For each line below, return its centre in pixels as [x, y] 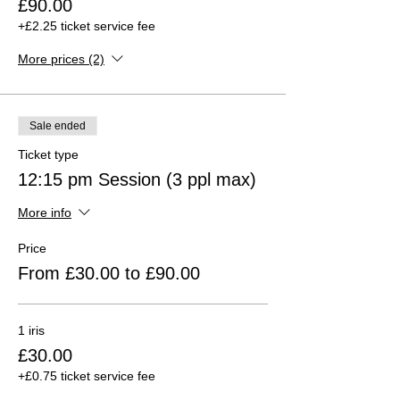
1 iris [31, 330]
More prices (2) [61, 59]
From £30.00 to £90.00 [109, 273]
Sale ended [58, 125]
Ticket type [48, 154]
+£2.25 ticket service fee [87, 25]
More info [45, 213]
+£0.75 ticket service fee [87, 375]
